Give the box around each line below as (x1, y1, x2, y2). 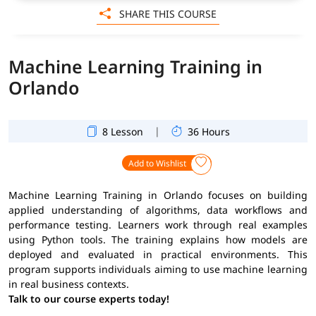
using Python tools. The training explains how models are (8, 232, 308, 246)
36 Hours (188, 124, 230, 138)
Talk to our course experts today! (8, 291, 169, 305)
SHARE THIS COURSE (116, 7, 217, 20)
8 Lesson (102, 124, 143, 138)
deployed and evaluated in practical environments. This (8, 247, 308, 261)
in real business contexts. (8, 276, 129, 291)
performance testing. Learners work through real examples (8, 217, 308, 231)
